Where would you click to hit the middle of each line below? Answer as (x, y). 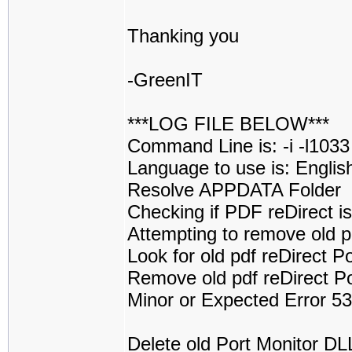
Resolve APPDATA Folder (234, 190)
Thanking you (183, 36)
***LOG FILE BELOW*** (228, 124)
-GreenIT (165, 80)
